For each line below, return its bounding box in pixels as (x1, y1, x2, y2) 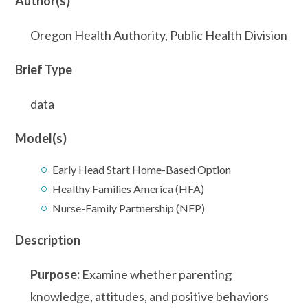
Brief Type (15, 61, 72, 77)
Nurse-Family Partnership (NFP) (52, 201, 205, 214)
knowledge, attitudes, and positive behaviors (30, 288, 269, 304)
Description (15, 232, 80, 247)
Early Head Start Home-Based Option (52, 162, 231, 176)
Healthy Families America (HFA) (52, 181, 204, 195)
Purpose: (30, 266, 80, 282)
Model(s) (15, 130, 67, 146)
